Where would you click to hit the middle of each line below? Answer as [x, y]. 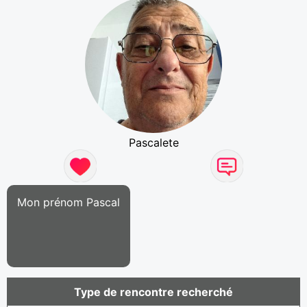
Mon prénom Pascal [69, 202]
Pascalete [153, 142]
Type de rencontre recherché [153, 292]
